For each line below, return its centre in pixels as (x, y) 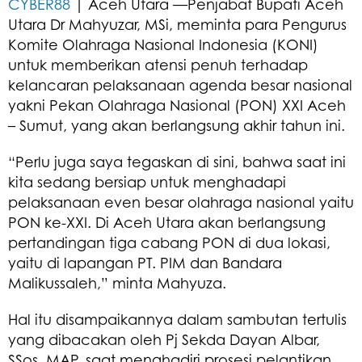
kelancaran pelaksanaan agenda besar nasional (180, 84)
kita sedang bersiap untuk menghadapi (147, 181)
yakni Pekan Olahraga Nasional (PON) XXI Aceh (177, 105)
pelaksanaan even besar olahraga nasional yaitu (181, 202)
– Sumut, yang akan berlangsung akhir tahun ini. (177, 125)
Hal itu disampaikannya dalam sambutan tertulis (177, 319)
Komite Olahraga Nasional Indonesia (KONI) (163, 44)
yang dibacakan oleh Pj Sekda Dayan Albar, (164, 339)
